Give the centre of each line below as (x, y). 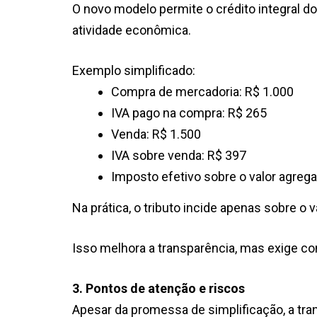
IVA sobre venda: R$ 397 (179, 155)
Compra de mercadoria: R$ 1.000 (202, 91)
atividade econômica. (132, 30)
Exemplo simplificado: (134, 70)
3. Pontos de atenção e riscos (158, 288)
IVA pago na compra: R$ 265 (189, 113)
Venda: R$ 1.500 (156, 134)
